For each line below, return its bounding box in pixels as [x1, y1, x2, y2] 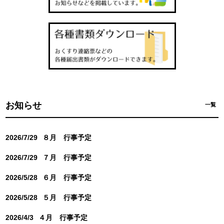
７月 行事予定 [42, 153, 92, 161]
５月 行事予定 [42, 193, 92, 201]
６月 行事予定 [42, 173, 92, 181]
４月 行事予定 [38, 213, 88, 221]
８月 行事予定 [42, 133, 92, 141]
